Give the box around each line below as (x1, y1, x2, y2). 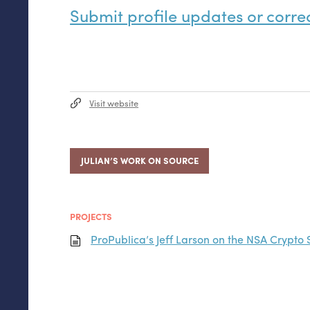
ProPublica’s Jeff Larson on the (91, 230, 247, 247)
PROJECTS (70, 210, 113, 224)
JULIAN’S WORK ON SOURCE (80, 154, 199, 167)
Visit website (89, 96, 139, 110)
